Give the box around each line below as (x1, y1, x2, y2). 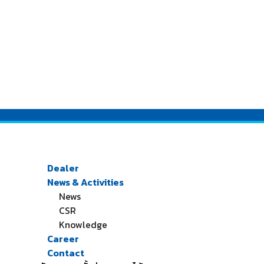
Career (47, 232, 80, 246)
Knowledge (59, 217, 108, 232)
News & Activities (47, 175, 124, 190)
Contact (47, 246, 85, 260)
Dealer (47, 161, 80, 176)
